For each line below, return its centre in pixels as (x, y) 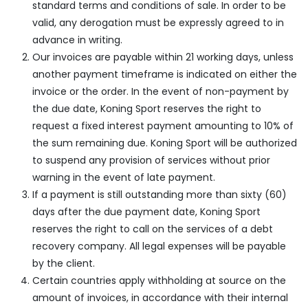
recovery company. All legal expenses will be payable (159, 246)
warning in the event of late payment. (124, 177)
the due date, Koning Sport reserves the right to (147, 109)
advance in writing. (77, 40)
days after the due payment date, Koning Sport (146, 212)
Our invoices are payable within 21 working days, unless (163, 57)
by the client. (64, 263)
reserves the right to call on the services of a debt (153, 229)
